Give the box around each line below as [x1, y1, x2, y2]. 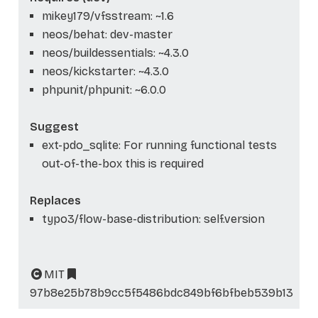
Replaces [30, 193, 81, 207]
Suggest [30, 119, 79, 133]
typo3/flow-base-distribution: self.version [41, 212, 265, 226]
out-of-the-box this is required [41, 156, 204, 170]
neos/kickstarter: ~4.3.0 [41, 64, 169, 78]
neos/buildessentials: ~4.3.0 [41, 45, 189, 60]
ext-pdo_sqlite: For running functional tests [41, 138, 277, 152]
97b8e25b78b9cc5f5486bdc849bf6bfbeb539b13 [30, 285, 293, 300]
